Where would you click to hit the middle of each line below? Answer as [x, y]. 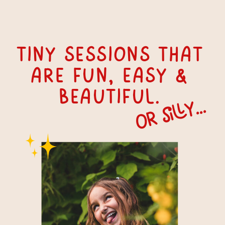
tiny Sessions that [110, 55]
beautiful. [110, 97]
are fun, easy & [110, 76]
